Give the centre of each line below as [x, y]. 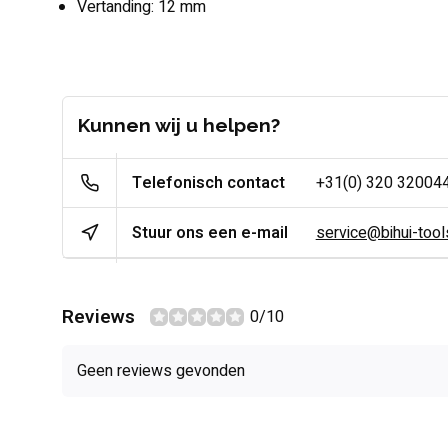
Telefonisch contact [209, 183]
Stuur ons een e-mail [210, 232]
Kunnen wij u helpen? [179, 125]
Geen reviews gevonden [161, 371]
